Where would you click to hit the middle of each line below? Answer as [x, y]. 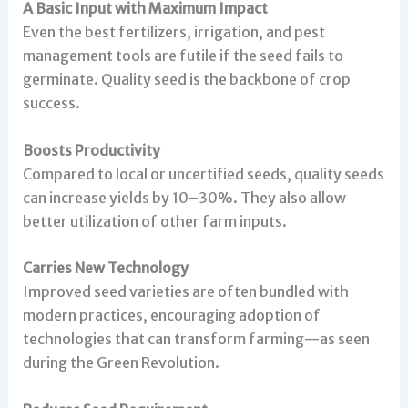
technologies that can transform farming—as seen [196, 339]
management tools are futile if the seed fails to [183, 55]
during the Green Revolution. [121, 363]
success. [51, 102]
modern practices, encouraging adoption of [171, 316]
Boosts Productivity [91, 150]
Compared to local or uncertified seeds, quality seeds [203, 173]
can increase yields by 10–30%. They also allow [184, 197]
